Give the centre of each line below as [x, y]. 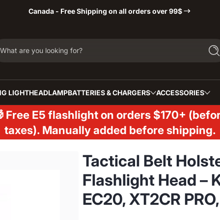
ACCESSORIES [180, 93]
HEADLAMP [48, 93]
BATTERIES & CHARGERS [109, 93]
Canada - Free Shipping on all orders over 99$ [105, 11]
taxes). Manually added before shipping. [110, 130]
